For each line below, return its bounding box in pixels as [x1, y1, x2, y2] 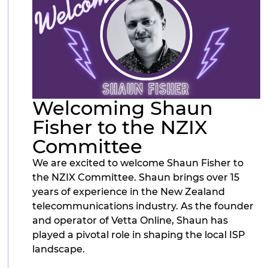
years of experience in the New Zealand [32, 185, 226, 197]
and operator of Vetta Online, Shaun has [32, 214, 229, 226]
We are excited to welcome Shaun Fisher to [32, 157, 244, 169]
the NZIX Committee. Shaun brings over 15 [32, 171, 240, 183]
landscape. [32, 243, 86, 255]
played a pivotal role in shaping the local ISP [32, 229, 246, 240]
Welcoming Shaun [32, 96, 214, 120]
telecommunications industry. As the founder [32, 200, 254, 212]
